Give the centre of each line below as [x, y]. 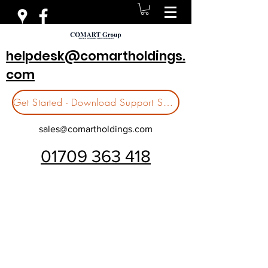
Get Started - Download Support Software [168, 102]
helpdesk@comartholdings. [96, 56]
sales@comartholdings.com [96, 129]
